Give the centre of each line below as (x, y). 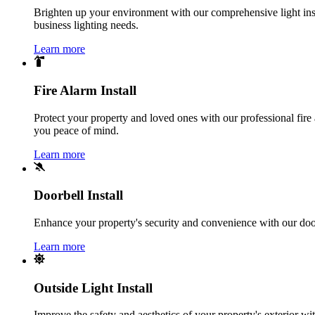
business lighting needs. (86, 25)
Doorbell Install (78, 195)
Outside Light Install (93, 288)
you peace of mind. (76, 130)
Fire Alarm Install (85, 90)
